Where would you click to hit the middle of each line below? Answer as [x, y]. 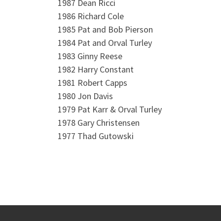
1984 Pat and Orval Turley [105, 42]
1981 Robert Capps [92, 82]
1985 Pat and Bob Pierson [105, 29]
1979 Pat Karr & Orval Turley [110, 109]
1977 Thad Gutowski [96, 136]
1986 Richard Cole [91, 16]
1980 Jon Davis [85, 96]
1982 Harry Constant [96, 69]
